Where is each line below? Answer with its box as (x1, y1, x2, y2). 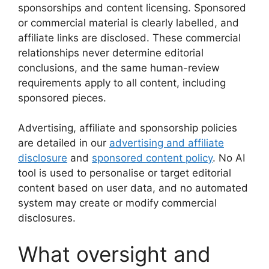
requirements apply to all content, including (18, 76, 226, 89)
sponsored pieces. (18, 91, 106, 104)
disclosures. (18, 212, 76, 224)
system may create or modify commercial (18, 197, 217, 209)
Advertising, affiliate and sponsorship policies (18, 122, 237, 134)
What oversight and (18, 241, 211, 267)
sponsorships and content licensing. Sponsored (18, 1, 246, 14)
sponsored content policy (92, 152, 213, 164)
